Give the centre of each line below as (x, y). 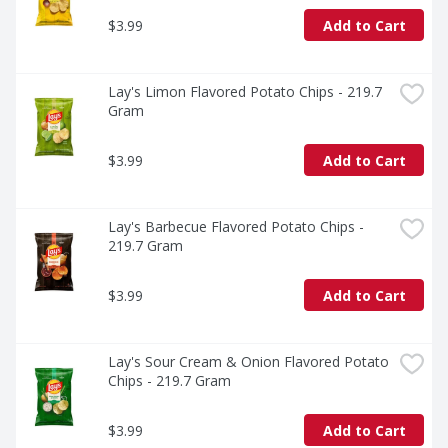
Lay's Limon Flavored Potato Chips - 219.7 (245, 92)
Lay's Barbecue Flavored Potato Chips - (236, 227)
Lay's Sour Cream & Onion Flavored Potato (248, 362)
